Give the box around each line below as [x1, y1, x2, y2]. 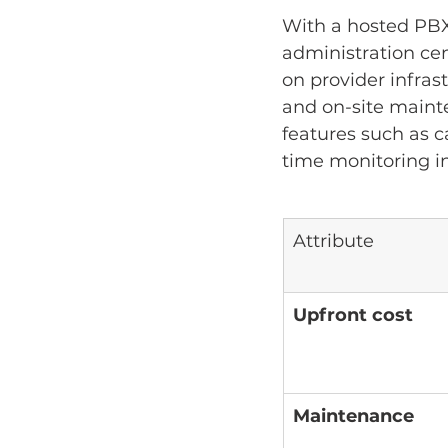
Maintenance [293, 405, 414, 428]
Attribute [293, 230, 374, 253]
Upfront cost [293, 304, 413, 327]
